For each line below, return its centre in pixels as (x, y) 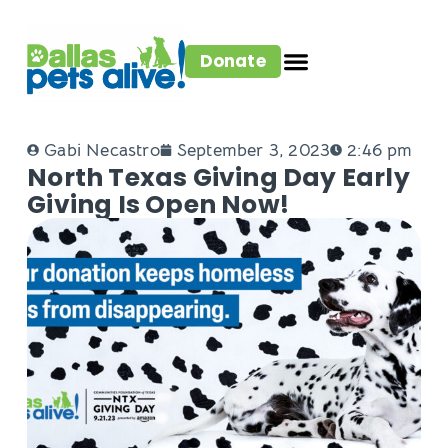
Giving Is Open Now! (158, 205)
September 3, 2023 (253, 150)
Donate (232, 60)
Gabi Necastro (102, 150)
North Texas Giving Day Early (218, 178)
